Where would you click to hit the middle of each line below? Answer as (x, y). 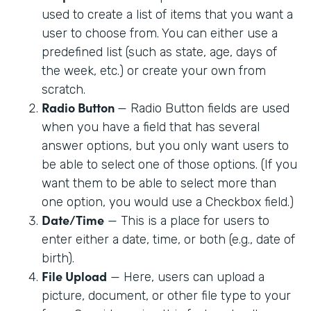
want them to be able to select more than (159, 183)
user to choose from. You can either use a (160, 33)
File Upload (74, 276)
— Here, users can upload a (186, 277)
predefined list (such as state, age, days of (159, 52)
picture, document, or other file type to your (166, 295)
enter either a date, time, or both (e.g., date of (168, 239)
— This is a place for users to (187, 220)
